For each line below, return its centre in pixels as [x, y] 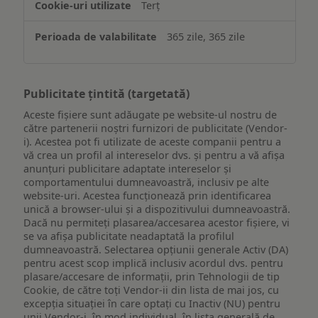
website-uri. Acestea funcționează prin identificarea [148, 196]
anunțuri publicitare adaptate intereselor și [128, 169]
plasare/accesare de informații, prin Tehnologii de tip [152, 277]
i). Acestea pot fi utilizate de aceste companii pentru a [153, 142]
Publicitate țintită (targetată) [107, 93]
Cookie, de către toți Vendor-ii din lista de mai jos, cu [152, 290]
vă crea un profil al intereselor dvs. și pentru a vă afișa [154, 155]
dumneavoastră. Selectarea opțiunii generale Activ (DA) [156, 250]
